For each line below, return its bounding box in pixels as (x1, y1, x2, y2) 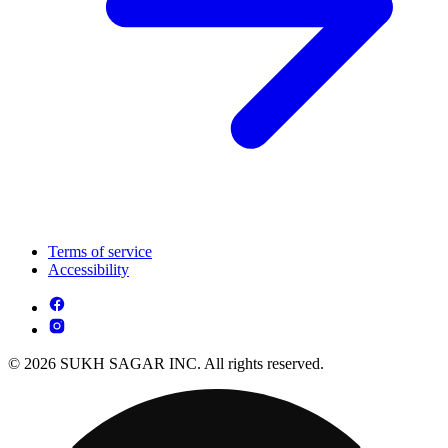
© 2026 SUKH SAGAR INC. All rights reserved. (8, 355, 324, 373)
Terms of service (48, 243, 152, 261)
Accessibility (48, 261, 129, 279)
